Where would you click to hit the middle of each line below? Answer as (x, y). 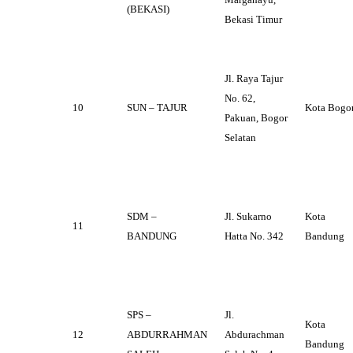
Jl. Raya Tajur (254, 79)
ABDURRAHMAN (167, 335)
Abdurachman (255, 335)
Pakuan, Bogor (256, 118)
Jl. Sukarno (248, 217)
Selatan (240, 138)
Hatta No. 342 (254, 236)
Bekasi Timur (253, 20)
